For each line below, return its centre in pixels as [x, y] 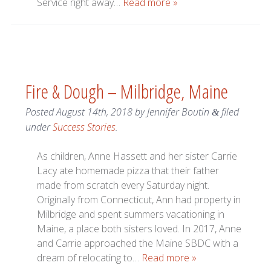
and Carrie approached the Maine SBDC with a [138, 243]
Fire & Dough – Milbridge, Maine [126, 91]
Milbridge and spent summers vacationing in [131, 214]
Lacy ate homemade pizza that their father [128, 171]
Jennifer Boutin [178, 112]
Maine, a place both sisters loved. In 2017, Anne [139, 229]
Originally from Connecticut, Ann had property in [139, 200]
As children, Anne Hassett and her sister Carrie [137, 156]
